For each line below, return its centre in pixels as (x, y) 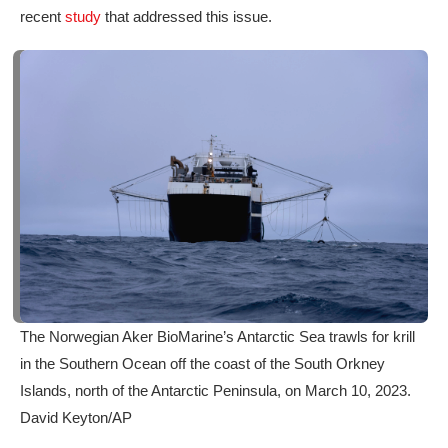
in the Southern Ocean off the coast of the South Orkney (202, 363)
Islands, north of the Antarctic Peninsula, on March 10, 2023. (215, 390)
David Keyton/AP (76, 417)
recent (42, 16)
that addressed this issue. (188, 16)
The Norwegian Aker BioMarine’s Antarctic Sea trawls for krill (217, 336)
